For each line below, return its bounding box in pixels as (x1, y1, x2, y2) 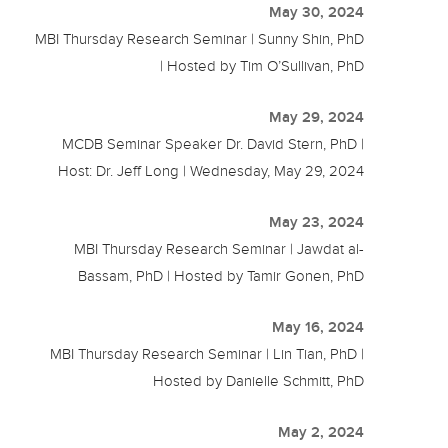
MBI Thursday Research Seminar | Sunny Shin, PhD (35, 30, 365, 47)
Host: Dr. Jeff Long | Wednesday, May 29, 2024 (58, 162, 365, 179)
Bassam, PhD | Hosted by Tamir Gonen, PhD (78, 267, 365, 284)
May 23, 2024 (269, 213, 365, 230)
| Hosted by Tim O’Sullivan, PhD (160, 57, 365, 74)
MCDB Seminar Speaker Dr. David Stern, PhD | (62, 135, 365, 152)
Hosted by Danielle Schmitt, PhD (153, 372, 365, 389)
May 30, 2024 (269, 3, 365, 20)
